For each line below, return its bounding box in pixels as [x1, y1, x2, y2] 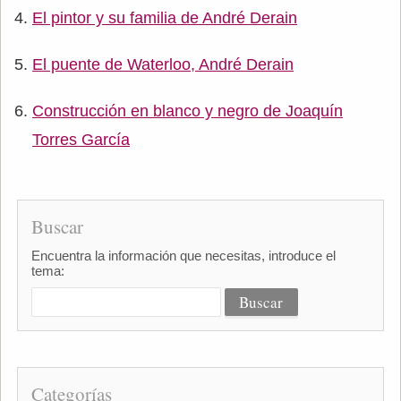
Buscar [30, 213, 83, 239]
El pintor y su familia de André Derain [32, 8, 297, 27]
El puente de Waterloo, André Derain [32, 55, 294, 73]
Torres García [32, 130, 130, 149]
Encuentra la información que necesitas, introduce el [30, 247, 336, 263]
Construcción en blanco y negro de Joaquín [32, 101, 343, 120]
